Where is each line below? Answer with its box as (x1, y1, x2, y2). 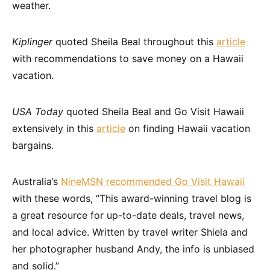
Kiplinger (12, 36, 52, 48)
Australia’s (12, 175, 61, 188)
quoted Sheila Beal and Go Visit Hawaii (63, 105, 244, 118)
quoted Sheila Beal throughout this (52, 36, 216, 48)
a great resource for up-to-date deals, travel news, (12, 209, 244, 222)
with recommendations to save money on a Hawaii (12, 52, 243, 65)
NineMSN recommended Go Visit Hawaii (61, 175, 245, 188)
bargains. (12, 139, 54, 152)
